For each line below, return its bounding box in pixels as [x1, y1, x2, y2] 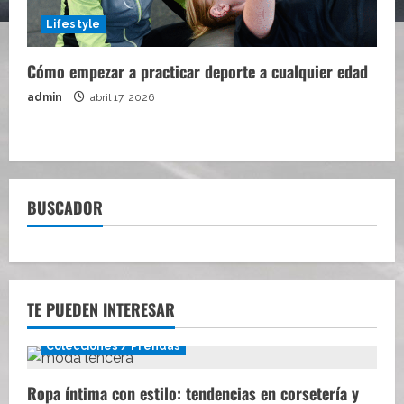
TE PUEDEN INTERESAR [27, 298, 175, 322]
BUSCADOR [27, 196, 103, 220]
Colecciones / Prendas [46, 340, 181, 353]
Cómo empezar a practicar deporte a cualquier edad [27, 60, 368, 84]
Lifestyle [46, 18, 100, 32]
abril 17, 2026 [87, 91, 154, 105]
